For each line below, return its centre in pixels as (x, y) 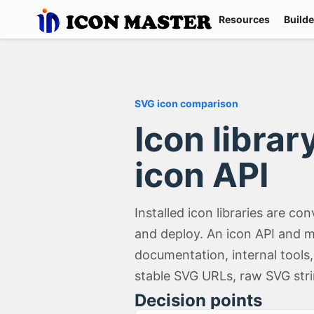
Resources (245, 19)
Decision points (198, 300)
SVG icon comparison (186, 103)
